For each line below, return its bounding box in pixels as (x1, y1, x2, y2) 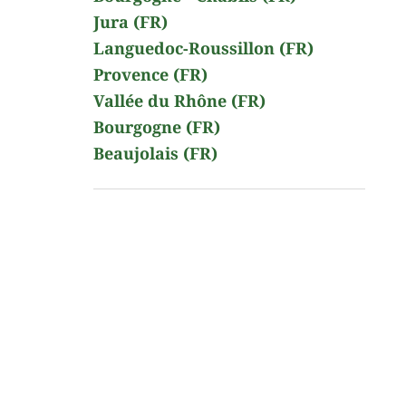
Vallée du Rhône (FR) (93, 90, 266, 111)
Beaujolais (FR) (93, 142, 217, 164)
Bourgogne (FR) (93, 116, 220, 138)
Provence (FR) (93, 63, 208, 85)
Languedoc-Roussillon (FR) (93, 37, 314, 59)
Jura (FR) (93, 11, 168, 33)
